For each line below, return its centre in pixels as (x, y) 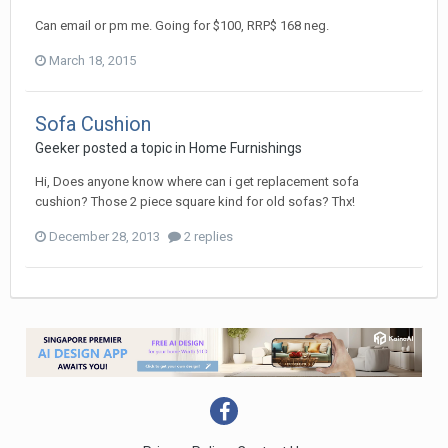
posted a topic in (134, 148)
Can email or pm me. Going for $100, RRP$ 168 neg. (182, 26)
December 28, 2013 (104, 237)
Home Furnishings (245, 148)
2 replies (207, 237)
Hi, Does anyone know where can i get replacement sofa (197, 182)
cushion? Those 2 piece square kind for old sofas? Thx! (195, 202)
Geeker (57, 148)
